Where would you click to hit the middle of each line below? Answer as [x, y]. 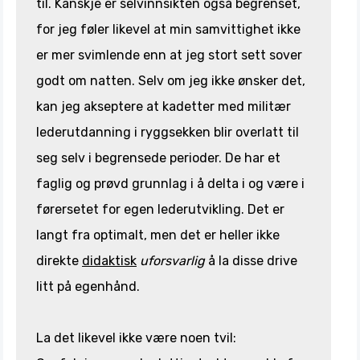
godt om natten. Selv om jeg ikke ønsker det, [171, 80]
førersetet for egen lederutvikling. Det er [160, 209]
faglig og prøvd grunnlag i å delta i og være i [170, 183]
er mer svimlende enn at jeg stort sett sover [169, 55]
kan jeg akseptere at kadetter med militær [164, 106]
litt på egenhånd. [88, 286]
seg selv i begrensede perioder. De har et [158, 157]
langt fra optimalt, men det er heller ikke [158, 235]
